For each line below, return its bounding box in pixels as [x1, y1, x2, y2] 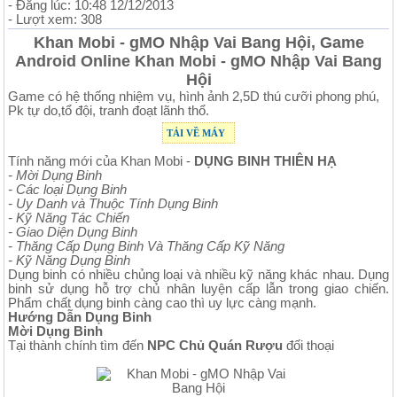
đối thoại [286, 338, 334, 353]
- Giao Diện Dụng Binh [8, 224, 137, 239]
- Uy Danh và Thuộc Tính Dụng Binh [8, 196, 218, 211]
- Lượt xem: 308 [8, 12, 102, 27]
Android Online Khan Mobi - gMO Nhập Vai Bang [15, 51, 382, 70]
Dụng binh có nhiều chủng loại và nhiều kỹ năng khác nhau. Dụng [8, 267, 389, 282]
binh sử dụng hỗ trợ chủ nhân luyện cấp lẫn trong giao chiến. [8, 281, 389, 296]
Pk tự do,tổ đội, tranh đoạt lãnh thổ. [8, 103, 209, 118]
